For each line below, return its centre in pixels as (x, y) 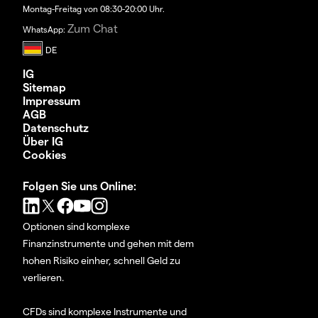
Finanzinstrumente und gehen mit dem (108, 243)
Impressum (51, 101)
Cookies (44, 155)
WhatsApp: (45, 29)
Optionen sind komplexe (76, 226)
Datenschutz (56, 128)
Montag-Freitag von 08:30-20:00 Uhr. (94, 9)
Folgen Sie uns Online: (79, 186)
